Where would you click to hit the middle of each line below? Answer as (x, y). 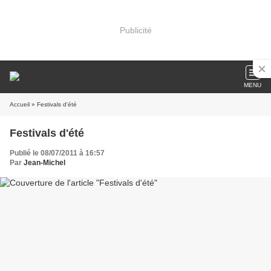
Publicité (135, 30)
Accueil (20, 104)
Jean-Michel (44, 163)
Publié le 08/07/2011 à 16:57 (57, 153)
